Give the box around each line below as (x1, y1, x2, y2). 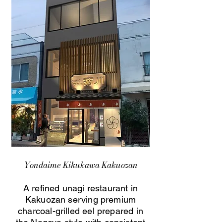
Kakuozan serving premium (25, 194, 136, 205)
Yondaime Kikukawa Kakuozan (23, 159, 138, 171)
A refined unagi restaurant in (23, 183, 138, 193)
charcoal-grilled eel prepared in (18, 206, 143, 216)
